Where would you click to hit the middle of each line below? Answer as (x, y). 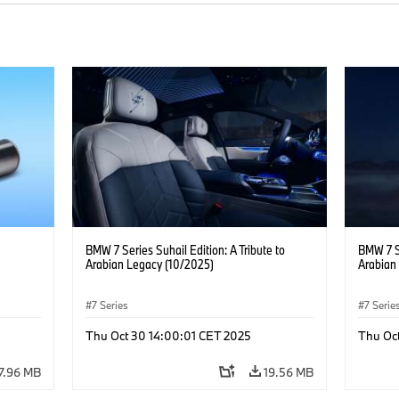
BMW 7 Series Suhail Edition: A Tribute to (185, 249)
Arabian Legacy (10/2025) (149, 264)
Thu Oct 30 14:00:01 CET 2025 (168, 335)
